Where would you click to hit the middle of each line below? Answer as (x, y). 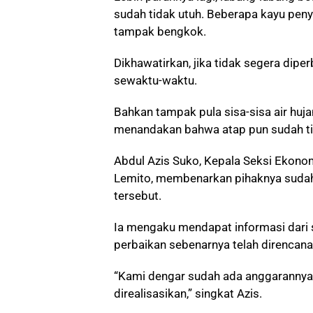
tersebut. (138, 195)
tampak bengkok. (160, 31)
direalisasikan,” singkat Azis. (188, 293)
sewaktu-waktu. (155, 80)
